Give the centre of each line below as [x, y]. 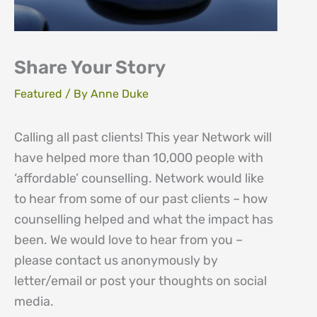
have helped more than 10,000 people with [139, 157]
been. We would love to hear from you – [128, 240]
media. [34, 301]
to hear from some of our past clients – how [141, 198]
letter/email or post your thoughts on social [140, 281]
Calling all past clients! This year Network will [143, 137]
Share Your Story [90, 67]
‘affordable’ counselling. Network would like [139, 178]
